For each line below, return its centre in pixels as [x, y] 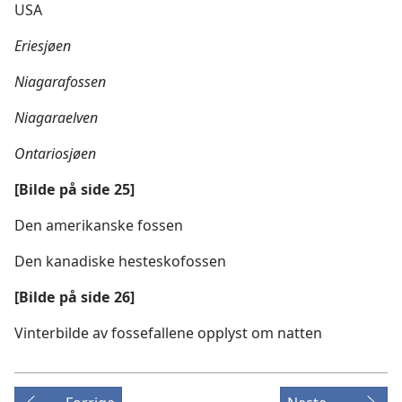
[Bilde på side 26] [74, 297]
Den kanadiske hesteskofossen [120, 261]
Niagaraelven [56, 118]
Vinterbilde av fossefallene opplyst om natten [168, 333]
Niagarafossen [60, 82]
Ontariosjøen [55, 153]
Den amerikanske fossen [99, 225]
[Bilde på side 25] [74, 189]
